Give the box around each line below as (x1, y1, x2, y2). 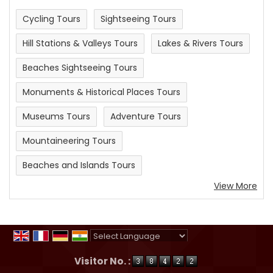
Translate (169, 243, 210, 256)
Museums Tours (23, 110, 90, 122)
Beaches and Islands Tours (23, 158, 135, 171)
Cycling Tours (23, 12, 80, 25)
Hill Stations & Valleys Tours (23, 37, 138, 49)
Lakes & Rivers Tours (158, 37, 243, 49)
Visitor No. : (74, 254, 132, 268)
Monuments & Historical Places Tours (23, 85, 180, 98)
